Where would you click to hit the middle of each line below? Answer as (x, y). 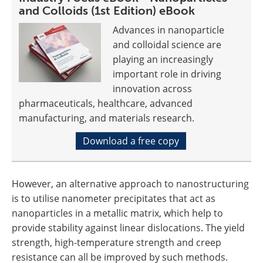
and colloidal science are (167, 45)
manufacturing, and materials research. (107, 118)
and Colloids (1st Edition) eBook (107, 11)
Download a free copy (131, 141)
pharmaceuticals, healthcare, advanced (106, 104)
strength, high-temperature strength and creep (117, 243)
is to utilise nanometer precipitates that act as (114, 199)
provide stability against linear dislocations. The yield (128, 228)
